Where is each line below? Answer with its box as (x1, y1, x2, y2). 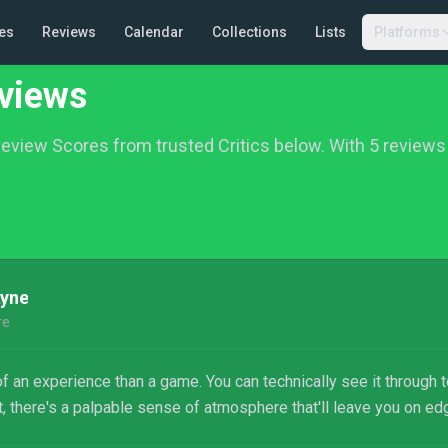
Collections (211, 24, 287, 40)
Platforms (373, 24, 440, 40)
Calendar (123, 24, 184, 40)
